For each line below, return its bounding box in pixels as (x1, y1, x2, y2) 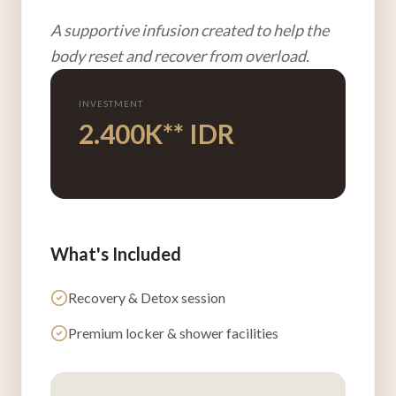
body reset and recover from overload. (50, 46, 309, 66)
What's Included (50, 243, 181, 265)
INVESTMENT (79, 98, 143, 110)
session (179, 289, 225, 307)
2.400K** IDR (79, 118, 234, 150)
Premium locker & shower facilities (68, 324, 278, 342)
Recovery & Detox (68, 289, 179, 307)
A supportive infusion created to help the (50, 20, 329, 41)
